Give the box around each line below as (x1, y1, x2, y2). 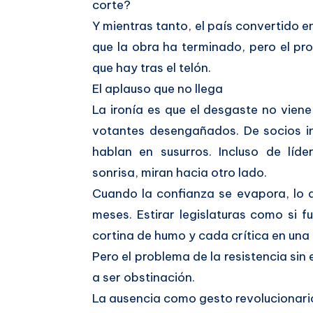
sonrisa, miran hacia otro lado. (92, 165, 267, 180)
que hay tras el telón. (92, 60, 211, 75)
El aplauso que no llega (92, 81, 223, 96)
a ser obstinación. (92, 270, 195, 285)
